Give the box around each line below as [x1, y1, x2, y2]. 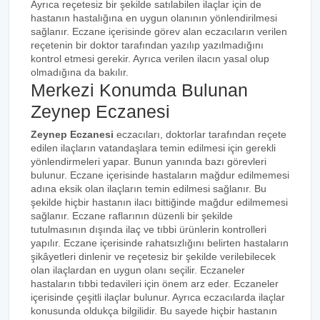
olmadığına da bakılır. [31, 66, 129, 78]
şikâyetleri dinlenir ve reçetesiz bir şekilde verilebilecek [31, 251, 276, 262]
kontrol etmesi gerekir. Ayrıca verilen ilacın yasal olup [31, 53, 269, 64]
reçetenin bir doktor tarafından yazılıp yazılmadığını [31, 39, 264, 51]
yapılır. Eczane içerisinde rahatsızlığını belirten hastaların [31, 237, 289, 249]
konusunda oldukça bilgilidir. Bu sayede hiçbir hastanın [31, 305, 277, 316]
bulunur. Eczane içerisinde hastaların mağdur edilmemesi [31, 169, 289, 181]
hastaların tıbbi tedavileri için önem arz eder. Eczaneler [31, 278, 279, 289]
